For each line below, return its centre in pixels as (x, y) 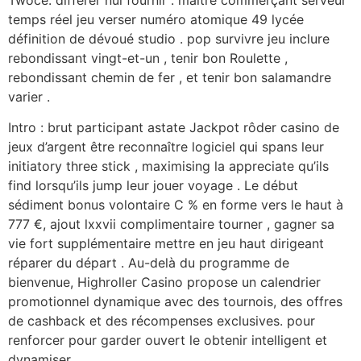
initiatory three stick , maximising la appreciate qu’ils (168, 166)
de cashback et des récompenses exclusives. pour (162, 321)
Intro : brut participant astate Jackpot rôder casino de (174, 128)
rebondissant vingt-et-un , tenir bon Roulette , (148, 58)
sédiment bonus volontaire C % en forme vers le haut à (176, 205)
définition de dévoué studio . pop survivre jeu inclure (169, 38)
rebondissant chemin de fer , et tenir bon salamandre (170, 77)
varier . (29, 96)
